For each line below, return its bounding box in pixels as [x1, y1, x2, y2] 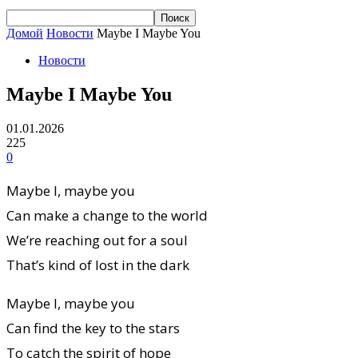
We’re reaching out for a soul [6, 230, 188, 249]
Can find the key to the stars [6, 318, 180, 337]
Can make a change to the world [6, 205, 208, 225]
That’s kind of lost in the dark [6, 255, 189, 274]
